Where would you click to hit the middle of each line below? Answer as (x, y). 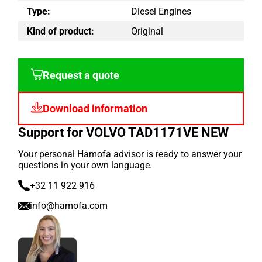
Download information (95, 108)
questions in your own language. (85, 166)
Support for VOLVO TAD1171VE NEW (124, 133)
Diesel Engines (161, 11)
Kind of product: (61, 31)
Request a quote (81, 75)
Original (147, 31)
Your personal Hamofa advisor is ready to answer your (130, 154)
